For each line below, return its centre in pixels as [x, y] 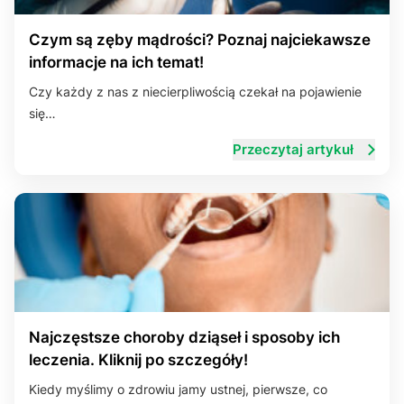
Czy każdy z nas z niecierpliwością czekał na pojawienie [195, 92]
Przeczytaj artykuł [293, 149]
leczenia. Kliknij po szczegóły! [138, 360]
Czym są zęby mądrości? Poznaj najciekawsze [200, 40]
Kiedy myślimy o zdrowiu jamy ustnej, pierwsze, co [178, 389]
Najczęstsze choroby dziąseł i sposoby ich [184, 337]
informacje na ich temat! [116, 62]
